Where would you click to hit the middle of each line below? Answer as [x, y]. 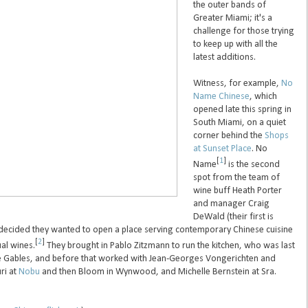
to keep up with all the [235, 45]
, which [263, 97]
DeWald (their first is [233, 217]
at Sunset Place [222, 149]
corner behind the [229, 136]
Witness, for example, [237, 84]
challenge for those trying [243, 32]
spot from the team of [236, 178]
